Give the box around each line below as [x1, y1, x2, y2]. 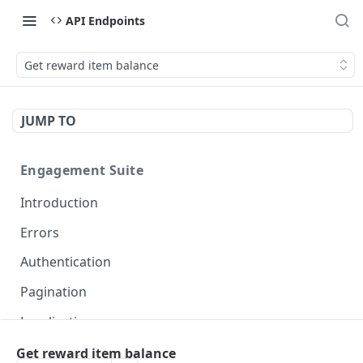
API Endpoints [66, 12, 145, 28]
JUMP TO [21, 112, 76, 130]
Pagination [20, 283, 87, 301]
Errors [20, 223, 59, 241]
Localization [20, 312, 93, 331]
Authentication [20, 253, 111, 271]
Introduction [20, 193, 98, 211]
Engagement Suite [20, 161, 144, 179]
